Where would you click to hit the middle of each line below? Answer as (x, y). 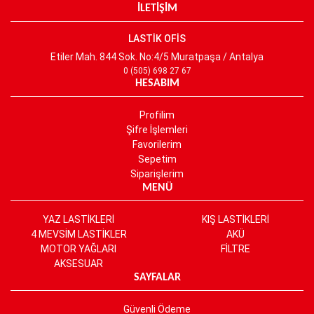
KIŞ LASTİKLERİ (235, 219)
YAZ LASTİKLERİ (78, 219)
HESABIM (157, 83)
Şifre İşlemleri (157, 129)
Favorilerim (157, 144)
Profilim (157, 115)
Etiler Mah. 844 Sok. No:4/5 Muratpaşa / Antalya (157, 56)
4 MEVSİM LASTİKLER (78, 234)
